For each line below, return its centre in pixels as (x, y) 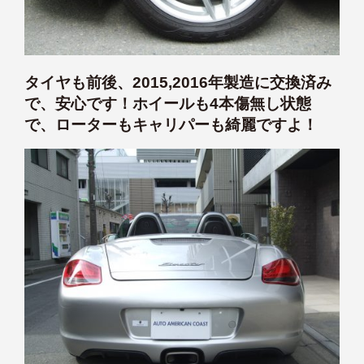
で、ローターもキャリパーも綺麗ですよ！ (171, 125)
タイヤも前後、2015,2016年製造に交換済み (178, 83)
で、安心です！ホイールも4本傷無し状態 (168, 104)
